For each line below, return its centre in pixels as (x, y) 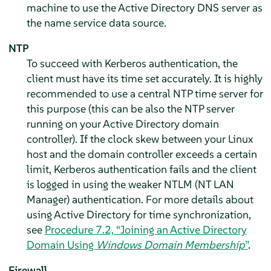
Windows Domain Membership (170, 244)
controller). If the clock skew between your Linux (140, 139)
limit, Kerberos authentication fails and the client (141, 169)
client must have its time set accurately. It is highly (144, 78)
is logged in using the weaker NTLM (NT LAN (130, 184)
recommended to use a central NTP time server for (145, 93)
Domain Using (61, 244)
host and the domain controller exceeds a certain (142, 154)
